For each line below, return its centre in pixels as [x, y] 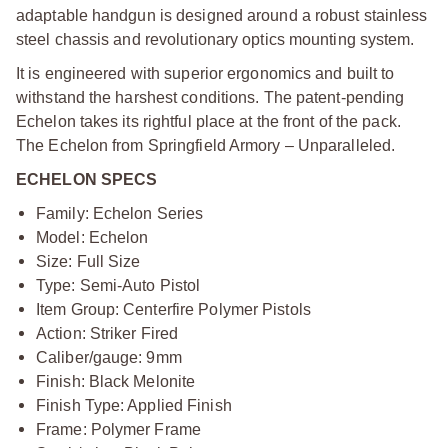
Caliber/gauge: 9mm [109, 357]
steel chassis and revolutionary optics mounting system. [215, 39]
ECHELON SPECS [87, 179]
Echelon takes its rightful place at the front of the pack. [208, 121]
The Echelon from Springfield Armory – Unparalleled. [206, 145]
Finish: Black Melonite [116, 381]
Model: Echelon [92, 237]
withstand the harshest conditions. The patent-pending [210, 97]
